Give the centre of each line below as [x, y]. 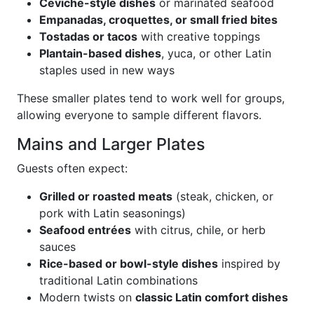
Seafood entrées [85, 230]
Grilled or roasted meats [106, 196]
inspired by [249, 264]
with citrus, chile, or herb [198, 230]
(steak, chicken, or [223, 196]
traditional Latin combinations [118, 280]
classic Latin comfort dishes [212, 297]
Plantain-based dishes [100, 53]
